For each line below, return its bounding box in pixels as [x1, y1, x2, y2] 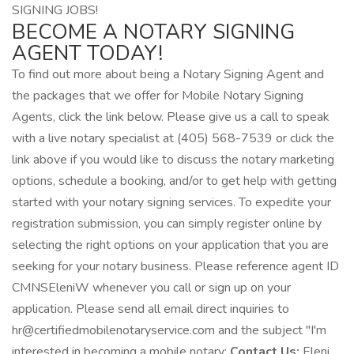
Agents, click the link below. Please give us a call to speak [12, 108, 330, 126]
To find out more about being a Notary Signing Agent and [12, 66, 324, 83]
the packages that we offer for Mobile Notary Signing [12, 87, 303, 104]
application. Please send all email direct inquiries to [12, 300, 289, 318]
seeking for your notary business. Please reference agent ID [12, 258, 339, 275]
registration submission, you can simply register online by [12, 215, 322, 232]
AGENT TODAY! [12, 40, 163, 67]
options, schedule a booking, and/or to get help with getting [12, 172, 337, 190]
